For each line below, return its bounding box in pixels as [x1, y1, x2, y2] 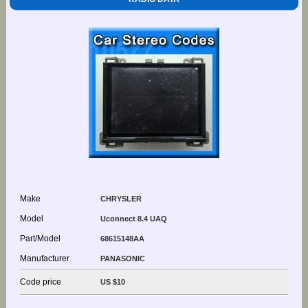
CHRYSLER [100, 194, 142, 203]
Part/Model [19, 233, 60, 243]
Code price [19, 276, 61, 287]
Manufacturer [19, 253, 69, 263]
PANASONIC [100, 254, 145, 263]
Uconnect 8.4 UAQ [100, 214, 167, 223]
